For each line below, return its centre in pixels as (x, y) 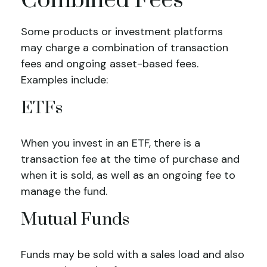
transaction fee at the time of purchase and (130, 159)
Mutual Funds (75, 220)
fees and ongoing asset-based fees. (110, 64)
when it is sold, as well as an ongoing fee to (128, 175)
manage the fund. (64, 191)
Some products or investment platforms (122, 32)
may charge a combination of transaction (125, 48)
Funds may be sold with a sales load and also (133, 254)
